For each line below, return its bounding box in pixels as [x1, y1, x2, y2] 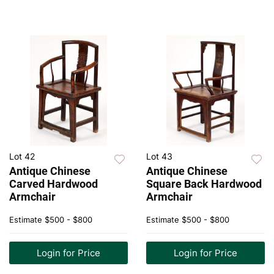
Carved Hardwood [9, 177, 98, 191]
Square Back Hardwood [146, 177, 262, 191]
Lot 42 [9, 151, 35, 162]
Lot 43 [146, 151, 172, 162]
